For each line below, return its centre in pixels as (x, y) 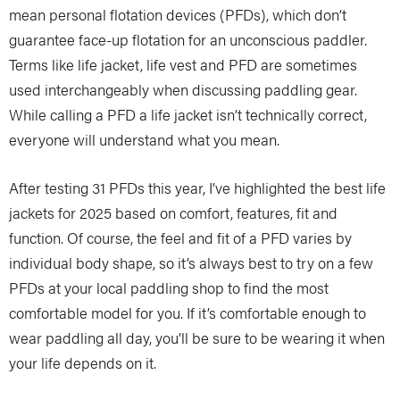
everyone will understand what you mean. (144, 139)
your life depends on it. (83, 362)
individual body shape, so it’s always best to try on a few (191, 262)
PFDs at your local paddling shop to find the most (169, 287)
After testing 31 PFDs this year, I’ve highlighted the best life (197, 187)
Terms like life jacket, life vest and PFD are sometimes (183, 64)
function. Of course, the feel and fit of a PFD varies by (180, 237)
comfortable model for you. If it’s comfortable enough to (187, 312)
